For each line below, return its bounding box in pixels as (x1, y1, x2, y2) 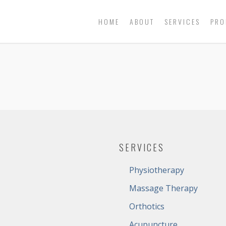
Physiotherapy (129, 164, 184, 176)
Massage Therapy (129, 183, 198, 194)
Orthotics (129, 201, 164, 212)
